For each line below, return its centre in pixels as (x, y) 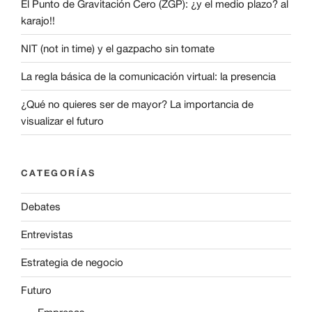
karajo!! (38, 20)
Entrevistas (47, 235)
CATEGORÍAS (58, 173)
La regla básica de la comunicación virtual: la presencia (148, 76)
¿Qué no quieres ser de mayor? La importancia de (137, 104)
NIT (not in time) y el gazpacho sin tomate (118, 48)
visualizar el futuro (62, 120)
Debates (41, 207)
